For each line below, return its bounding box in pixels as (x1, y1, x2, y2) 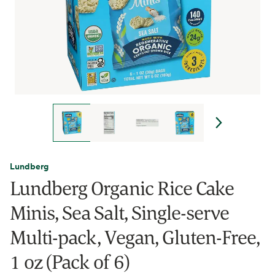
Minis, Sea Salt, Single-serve (10, 199, 230, 225)
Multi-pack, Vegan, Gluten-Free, (10, 224, 260, 250)
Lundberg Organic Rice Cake (10, 175, 234, 201)
